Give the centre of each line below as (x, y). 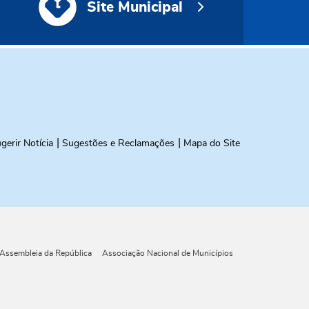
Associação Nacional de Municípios (167, 253)
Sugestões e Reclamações (118, 143)
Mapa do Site (211, 143)
